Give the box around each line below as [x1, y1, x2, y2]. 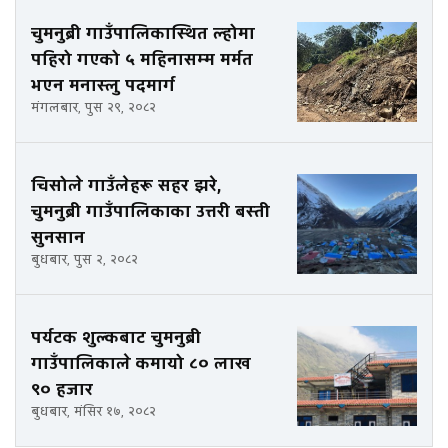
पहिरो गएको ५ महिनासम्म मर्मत [31, 48, 253, 72]
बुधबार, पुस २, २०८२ [31, 251, 138, 270]
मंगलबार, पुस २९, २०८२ [31, 99, 156, 118]
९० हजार [31, 378, 93, 402]
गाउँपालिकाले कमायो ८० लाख [31, 352, 251, 376]
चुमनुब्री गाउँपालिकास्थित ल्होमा [31, 22, 255, 46]
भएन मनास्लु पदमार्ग [31, 74, 175, 98]
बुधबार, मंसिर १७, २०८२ [31, 403, 156, 422]
